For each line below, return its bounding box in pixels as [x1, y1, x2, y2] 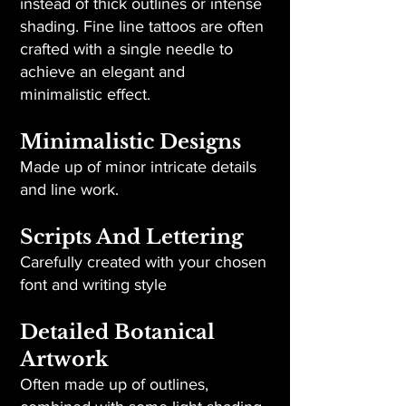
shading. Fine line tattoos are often [20, 17, 264, 35]
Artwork [20, 347, 109, 372]
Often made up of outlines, [20, 375, 208, 393]
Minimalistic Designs [20, 130, 241, 154]
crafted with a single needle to [20, 40, 233, 58]
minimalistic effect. [20, 85, 150, 103]
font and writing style [20, 275, 167, 294]
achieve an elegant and [20, 63, 185, 81]
